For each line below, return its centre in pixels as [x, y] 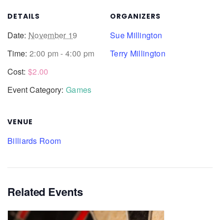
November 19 [53, 35]
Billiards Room [34, 140]
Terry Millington [138, 53]
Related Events [45, 191]
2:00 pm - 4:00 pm [62, 53]
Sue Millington [136, 35]
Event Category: [35, 89]
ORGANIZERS [135, 16]
